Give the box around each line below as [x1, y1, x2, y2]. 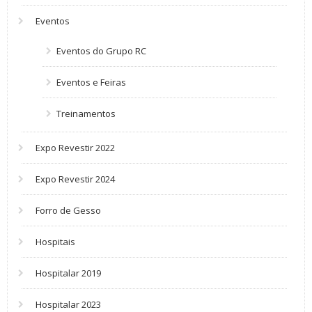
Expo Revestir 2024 [36, 173, 115, 185]
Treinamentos [56, 107, 116, 120]
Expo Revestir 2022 [36, 141, 115, 154]
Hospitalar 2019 [36, 267, 101, 279]
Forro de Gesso [36, 204, 101, 217]
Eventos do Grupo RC [56, 45, 146, 57]
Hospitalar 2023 [36, 298, 101, 311]
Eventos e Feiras [56, 76, 126, 88]
